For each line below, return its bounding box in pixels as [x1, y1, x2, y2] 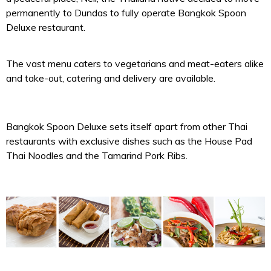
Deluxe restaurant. [6, 21, 85, 34]
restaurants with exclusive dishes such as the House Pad [6, 135, 252, 148]
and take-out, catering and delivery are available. [6, 72, 215, 85]
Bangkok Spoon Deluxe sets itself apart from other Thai [6, 120, 247, 133]
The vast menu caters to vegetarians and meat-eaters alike [6, 57, 264, 70]
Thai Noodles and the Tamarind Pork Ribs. [6, 149, 188, 162]
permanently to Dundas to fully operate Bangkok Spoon [6, 7, 246, 19]
